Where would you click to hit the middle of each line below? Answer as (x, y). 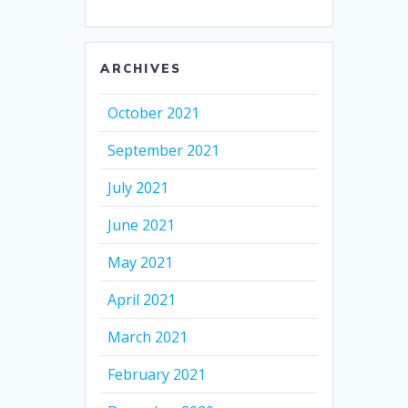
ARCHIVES (141, 69)
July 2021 (138, 188)
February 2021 (157, 375)
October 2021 (154, 113)
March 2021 (148, 337)
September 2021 (164, 151)
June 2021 (142, 225)
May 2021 (141, 263)
